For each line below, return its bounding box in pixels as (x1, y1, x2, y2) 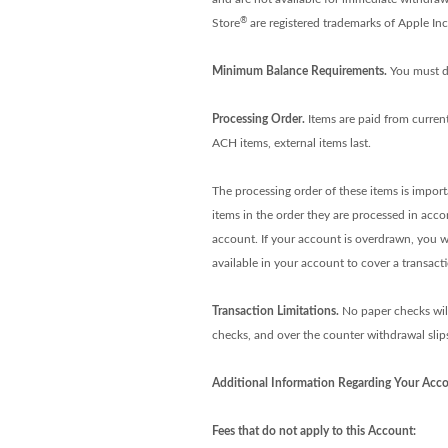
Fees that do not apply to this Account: (211, 425, 416, 437)
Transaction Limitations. (211, 305, 339, 317)
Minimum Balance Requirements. (211, 65, 387, 77)
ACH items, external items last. (211, 137, 371, 149)
